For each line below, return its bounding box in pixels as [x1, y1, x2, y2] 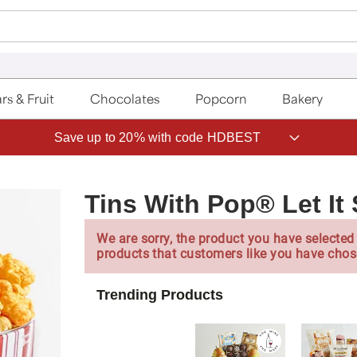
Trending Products [96, 286, 224, 303]
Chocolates [90, 90, 160, 108]
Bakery [282, 90, 324, 108]
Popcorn [194, 90, 247, 108]
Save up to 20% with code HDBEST [53, 130, 261, 144]
